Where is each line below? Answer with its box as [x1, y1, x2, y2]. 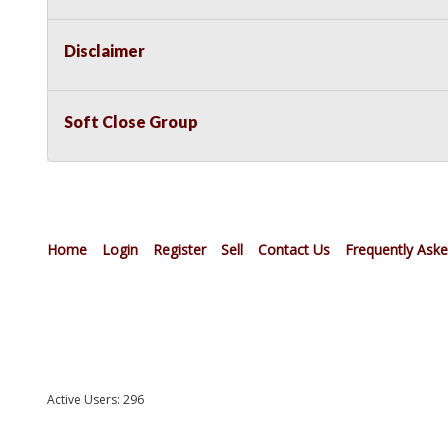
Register [153, 240, 206, 260]
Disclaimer [64, 41, 145, 61]
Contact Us [258, 240, 330, 260]
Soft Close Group [64, 112, 198, 132]
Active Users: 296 [47, 391, 144, 409]
